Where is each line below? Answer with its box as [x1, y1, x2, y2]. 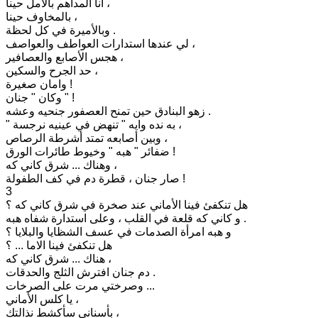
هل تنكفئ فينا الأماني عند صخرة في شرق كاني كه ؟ [6, 198, 248, 211]
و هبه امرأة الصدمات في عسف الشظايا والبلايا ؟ [6, 225, 231, 238]
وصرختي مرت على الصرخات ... [143, 279, 155, 292]
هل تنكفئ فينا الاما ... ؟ [6, 238, 112, 251]
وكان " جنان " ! [62, 91, 75, 104]
